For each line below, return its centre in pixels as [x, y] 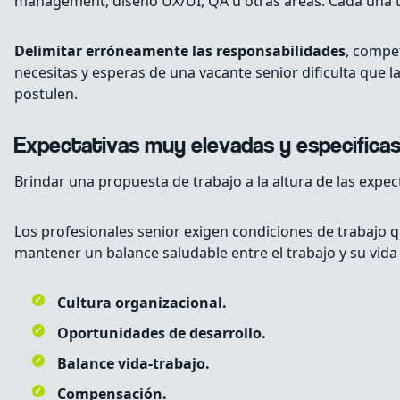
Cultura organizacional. [142, 303]
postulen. [46, 94]
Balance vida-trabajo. [133, 364]
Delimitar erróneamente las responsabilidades [180, 51]
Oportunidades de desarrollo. [162, 333]
